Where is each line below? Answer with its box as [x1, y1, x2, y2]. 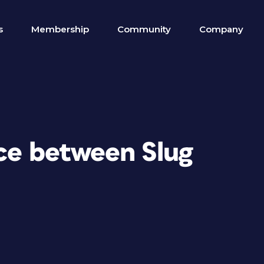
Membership [31, 24, 89, 35]
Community [117, 24, 171, 35]
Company [199, 24, 243, 35]
